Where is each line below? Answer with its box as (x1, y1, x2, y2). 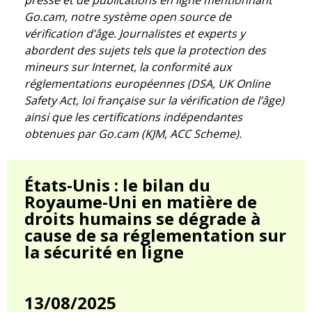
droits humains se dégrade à (24, 207, 260, 231)
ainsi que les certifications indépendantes (24, 109, 242, 125)
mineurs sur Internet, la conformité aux (24, 59, 231, 75)
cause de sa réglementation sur (24, 224, 286, 247)
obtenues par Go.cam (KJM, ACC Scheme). (24, 126, 242, 142)
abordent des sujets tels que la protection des (24, 42, 266, 58)
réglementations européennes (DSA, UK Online (24, 76, 270, 92)
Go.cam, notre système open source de (24, 9, 231, 25)
